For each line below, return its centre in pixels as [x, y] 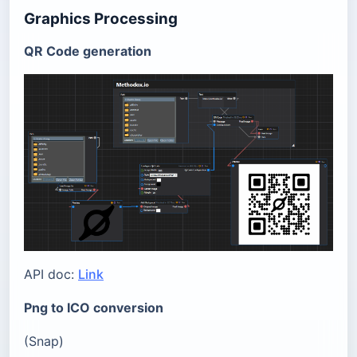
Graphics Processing [101, 19]
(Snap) [44, 341]
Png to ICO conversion [94, 308]
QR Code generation [88, 51]
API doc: [51, 275]
